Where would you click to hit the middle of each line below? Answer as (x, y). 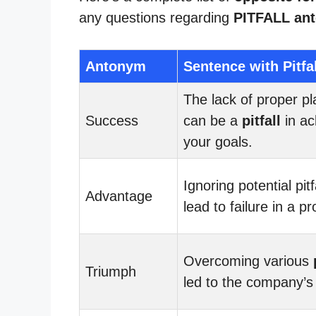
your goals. (218, 141)
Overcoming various (248, 261)
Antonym (116, 66)
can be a (213, 120)
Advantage (119, 196)
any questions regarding (156, 17)
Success (112, 120)
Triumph (111, 271)
